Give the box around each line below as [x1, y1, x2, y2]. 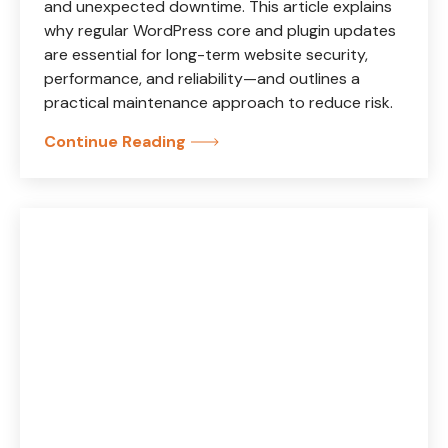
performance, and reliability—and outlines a [44, 68, 360, 89]
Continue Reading [44, 131, 186, 152]
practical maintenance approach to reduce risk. [44, 92, 393, 113]
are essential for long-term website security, [44, 44, 368, 65]
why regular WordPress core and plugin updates [44, 20, 396, 41]
